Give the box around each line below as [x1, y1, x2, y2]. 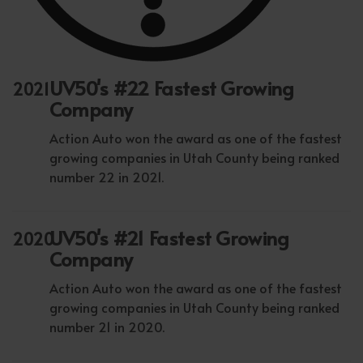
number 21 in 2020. [49, 318, 164, 336]
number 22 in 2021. [49, 168, 164, 186]
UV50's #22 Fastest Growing [49, 75, 294, 102]
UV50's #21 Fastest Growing [49, 224, 289, 252]
